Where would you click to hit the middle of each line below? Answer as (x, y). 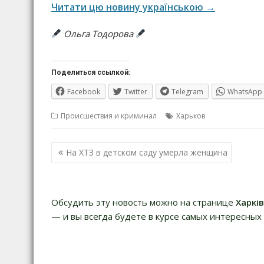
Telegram (187, 91)
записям (80, 179)
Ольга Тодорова (99, 33)
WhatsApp (245, 91)
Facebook (84, 91)
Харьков (191, 116)
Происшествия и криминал (109, 116)
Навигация (88, 149)
